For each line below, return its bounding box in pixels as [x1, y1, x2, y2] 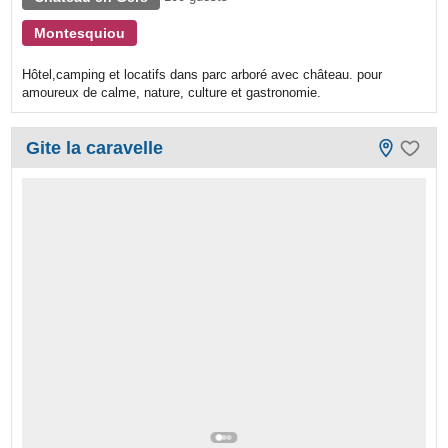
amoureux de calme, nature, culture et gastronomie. [22, 85, 322, 101]
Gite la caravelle [26, 138, 164, 159]
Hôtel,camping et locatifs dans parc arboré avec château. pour [22, 67, 383, 83]
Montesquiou [34, 25, 126, 42]
